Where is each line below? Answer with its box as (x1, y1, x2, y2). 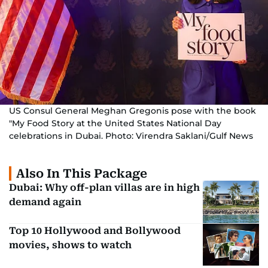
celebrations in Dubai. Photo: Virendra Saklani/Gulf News (9, 130, 253, 141)
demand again (9, 196, 81, 208)
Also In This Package (16, 166, 147, 181)
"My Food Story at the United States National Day (9, 118, 221, 129)
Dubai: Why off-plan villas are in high (9, 182, 200, 193)
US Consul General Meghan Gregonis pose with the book (9, 105, 256, 116)
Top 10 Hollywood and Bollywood (9, 224, 181, 236)
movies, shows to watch (9, 239, 132, 251)
